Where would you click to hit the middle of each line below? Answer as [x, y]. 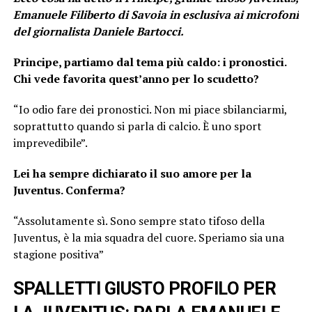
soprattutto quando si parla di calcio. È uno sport [137, 126]
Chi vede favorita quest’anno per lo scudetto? [136, 78]
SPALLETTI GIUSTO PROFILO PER [145, 288]
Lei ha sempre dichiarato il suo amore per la [132, 173]
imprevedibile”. [50, 142]
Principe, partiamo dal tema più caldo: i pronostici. [149, 62]
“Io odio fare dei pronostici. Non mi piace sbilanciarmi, [150, 109]
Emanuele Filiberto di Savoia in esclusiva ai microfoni [156, 14]
